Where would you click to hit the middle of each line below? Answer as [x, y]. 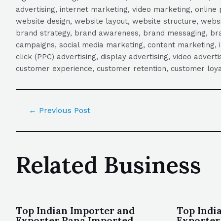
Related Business [109, 165]
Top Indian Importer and [75, 210]
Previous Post [63, 110]
